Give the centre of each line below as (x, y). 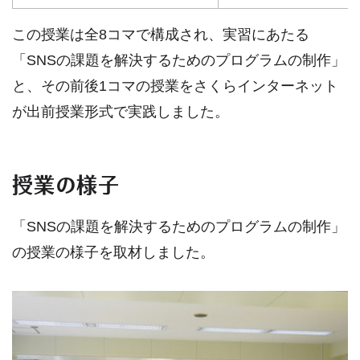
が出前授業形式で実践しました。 (121, 112)
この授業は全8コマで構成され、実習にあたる (161, 35)
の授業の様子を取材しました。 (113, 253)
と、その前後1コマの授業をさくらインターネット (175, 86)
